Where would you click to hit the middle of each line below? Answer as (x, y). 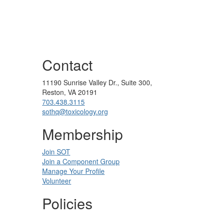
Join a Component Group (81, 161)
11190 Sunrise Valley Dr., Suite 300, (97, 82)
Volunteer (57, 180)
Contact (67, 64)
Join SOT (56, 151)
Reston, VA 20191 (70, 92)
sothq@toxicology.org (75, 111)
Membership (83, 134)
